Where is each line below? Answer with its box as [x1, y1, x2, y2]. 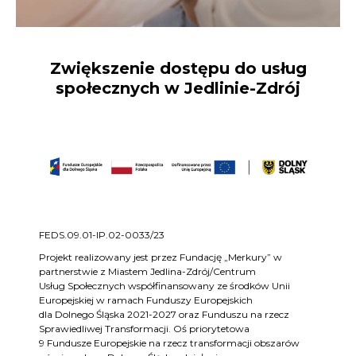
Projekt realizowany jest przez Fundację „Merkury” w [39, 251, 282, 264]
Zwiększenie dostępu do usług [49, 59, 307, 79]
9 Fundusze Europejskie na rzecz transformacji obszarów [39, 337, 300, 350]
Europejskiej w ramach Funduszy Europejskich [39, 294, 253, 307]
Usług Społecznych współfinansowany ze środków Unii [39, 280, 290, 292]
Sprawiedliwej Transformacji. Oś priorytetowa [39, 323, 250, 335]
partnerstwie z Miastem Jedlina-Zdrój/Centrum [39, 265, 256, 278]
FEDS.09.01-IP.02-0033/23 [39, 229, 164, 242]
